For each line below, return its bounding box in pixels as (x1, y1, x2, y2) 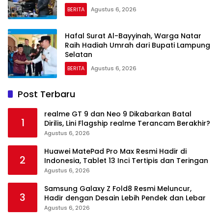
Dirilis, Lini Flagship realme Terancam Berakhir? (44, 118, 210, 128)
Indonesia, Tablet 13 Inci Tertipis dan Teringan (44, 155, 208, 165)
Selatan (65, 50, 92, 60)
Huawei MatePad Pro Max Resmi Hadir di (44, 146, 187, 156)
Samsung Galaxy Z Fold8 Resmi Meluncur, (44, 183, 192, 193)
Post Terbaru (18, 87, 75, 100)
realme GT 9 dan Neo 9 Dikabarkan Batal (44, 109, 192, 119)
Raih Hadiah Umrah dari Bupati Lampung (65, 40, 210, 51)
